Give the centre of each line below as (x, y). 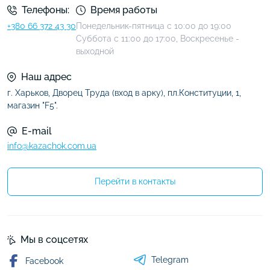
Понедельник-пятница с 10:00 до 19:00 (154, 26)
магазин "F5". (33, 105)
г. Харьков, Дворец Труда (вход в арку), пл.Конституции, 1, (124, 93)
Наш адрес (46, 77)
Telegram (170, 260)
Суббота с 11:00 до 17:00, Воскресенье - (158, 39)
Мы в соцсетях (54, 240)
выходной (95, 51)
